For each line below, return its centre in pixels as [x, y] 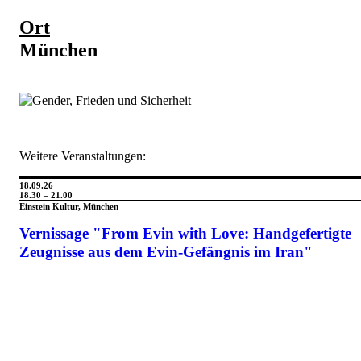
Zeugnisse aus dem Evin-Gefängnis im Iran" [166, 252]
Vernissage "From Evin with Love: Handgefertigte [185, 234]
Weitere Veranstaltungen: [83, 156]
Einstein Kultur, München [69, 207]
